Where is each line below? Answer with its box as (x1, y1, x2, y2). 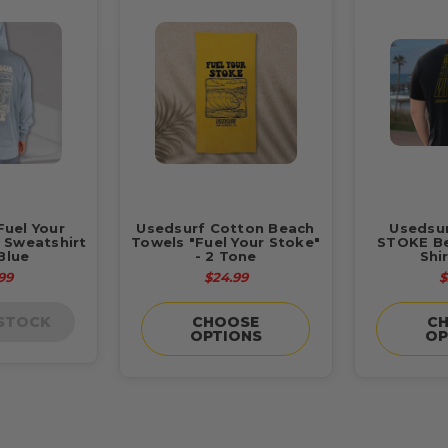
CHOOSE (192, 312, 260, 331)
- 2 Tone (194, 247, 257, 264)
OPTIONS (189, 326, 262, 345)
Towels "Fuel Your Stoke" (131, 233, 321, 250)
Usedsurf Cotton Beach (136, 219, 315, 236)
